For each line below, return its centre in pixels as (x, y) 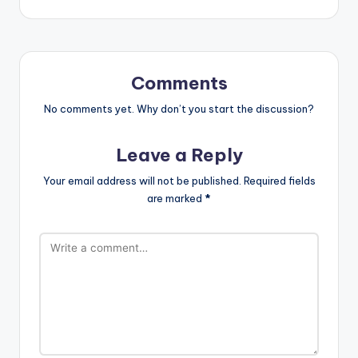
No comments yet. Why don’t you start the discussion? (179, 109)
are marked (176, 198)
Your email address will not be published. (142, 180)
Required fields (279, 180)
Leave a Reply (179, 155)
